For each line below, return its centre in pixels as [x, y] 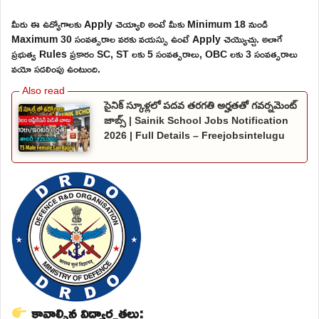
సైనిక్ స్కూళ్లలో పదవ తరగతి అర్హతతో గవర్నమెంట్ [200, 105]
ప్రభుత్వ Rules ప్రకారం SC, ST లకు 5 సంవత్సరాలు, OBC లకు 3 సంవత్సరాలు [155, 53]
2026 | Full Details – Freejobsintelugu [194, 135]
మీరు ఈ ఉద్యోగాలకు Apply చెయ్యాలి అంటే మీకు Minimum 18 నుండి [140, 23]
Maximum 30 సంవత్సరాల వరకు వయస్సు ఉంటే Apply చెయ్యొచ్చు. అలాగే [147, 38]
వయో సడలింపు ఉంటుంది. [56, 68]
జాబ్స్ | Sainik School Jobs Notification [196, 120]
